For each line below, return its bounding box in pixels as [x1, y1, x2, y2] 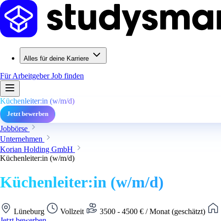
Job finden [51, 72, 84, 80]
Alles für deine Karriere [24, 55, 89, 62]
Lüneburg [12, 207, 46, 216]
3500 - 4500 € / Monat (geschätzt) [98, 207, 207, 216]
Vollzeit [58, 207, 86, 216]
